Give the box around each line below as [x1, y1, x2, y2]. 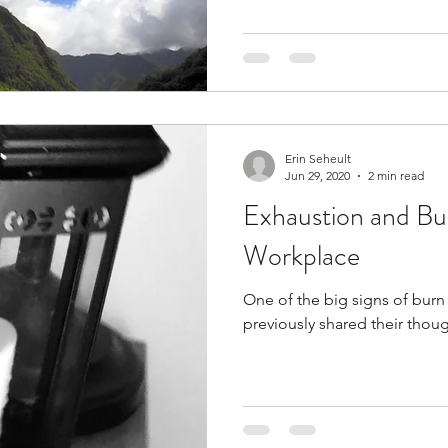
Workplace [243, 236, 360, 276]
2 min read [368, 168, 424, 183]
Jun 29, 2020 [285, 168, 350, 183]
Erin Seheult [285, 151, 351, 166]
